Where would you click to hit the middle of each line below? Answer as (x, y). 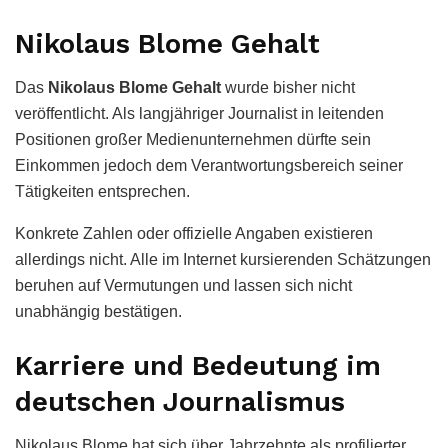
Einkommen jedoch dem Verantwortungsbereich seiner (209, 166)
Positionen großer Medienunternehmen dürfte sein (193, 140)
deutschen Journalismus (180, 401)
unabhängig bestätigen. (98, 312)
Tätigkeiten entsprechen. (102, 192)
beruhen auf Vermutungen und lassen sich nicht (183, 286)
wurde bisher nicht (288, 88)
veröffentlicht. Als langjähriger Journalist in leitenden (199, 114)
